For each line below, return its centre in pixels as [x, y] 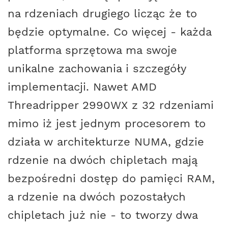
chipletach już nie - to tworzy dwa [103, 215]
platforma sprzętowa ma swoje [92, 50]
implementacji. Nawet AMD [82, 86]
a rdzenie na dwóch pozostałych [97, 196]
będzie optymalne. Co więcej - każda [109, 31]
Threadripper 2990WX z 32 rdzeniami [111, 105]
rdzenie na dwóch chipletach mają [102, 160]
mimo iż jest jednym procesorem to [107, 123]
